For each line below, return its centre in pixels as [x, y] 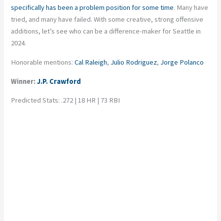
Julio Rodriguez [134, 62]
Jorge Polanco [182, 62]
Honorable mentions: [43, 62]
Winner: [24, 81]
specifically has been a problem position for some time [92, 8]
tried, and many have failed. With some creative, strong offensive [107, 19]
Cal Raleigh [91, 62]
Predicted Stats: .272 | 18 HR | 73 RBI [66, 100]
